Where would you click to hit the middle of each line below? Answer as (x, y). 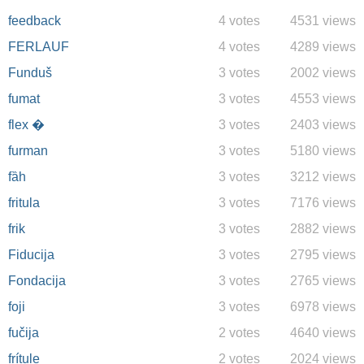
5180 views (323, 151)
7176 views (323, 203)
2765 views (323, 281)
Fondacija (37, 281)
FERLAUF (39, 47)
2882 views (323, 229)
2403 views (323, 125)
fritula (24, 203)
